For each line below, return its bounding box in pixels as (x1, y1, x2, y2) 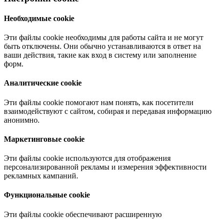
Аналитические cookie (4, 79, 82, 88)
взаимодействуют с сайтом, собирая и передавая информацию (4, 107, 212, 115)
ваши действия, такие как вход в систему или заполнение (4, 51, 197, 60)
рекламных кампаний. (4, 172, 78, 180)
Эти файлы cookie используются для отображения (4, 154, 171, 163)
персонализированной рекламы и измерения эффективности (4, 163, 207, 172)
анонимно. (4, 115, 40, 124)
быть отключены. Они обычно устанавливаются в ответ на (4, 42, 201, 51)
